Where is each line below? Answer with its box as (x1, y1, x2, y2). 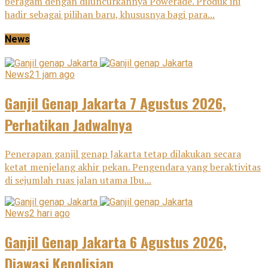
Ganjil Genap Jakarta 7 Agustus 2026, (5, 92, 226, 114)
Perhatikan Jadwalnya (5, 113, 132, 135)
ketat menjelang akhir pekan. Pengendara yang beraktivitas (5, 160, 261, 173)
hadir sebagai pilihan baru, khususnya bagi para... (5, 7, 215, 21)
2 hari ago (29, 207, 70, 219)
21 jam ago (29, 69, 75, 81)
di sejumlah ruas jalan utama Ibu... (5, 173, 151, 187)
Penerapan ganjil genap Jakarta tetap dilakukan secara (5, 147, 241, 160)
